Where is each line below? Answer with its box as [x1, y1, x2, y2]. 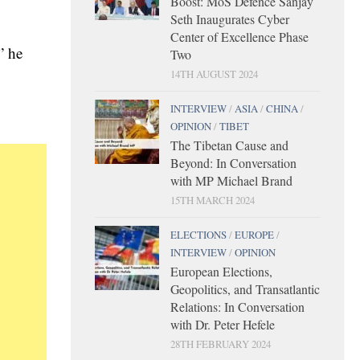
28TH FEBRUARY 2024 [170, 336, 271, 351]
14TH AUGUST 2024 [170, 66, 258, 81]
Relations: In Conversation [170, 297, 305, 315]
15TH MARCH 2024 [170, 192, 255, 207]
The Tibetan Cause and [170, 136, 288, 153]
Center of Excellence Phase [170, 27, 309, 45]
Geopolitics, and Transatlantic [170, 280, 320, 297]
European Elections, [170, 262, 272, 280]
